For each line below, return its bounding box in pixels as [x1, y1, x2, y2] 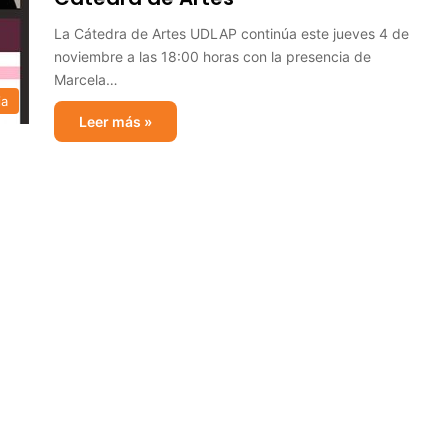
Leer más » [79, 113, 152, 130]
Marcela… [54, 71, 118, 88]
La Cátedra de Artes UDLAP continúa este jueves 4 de [54, 25, 409, 42]
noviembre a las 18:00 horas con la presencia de [54, 48, 371, 65]
